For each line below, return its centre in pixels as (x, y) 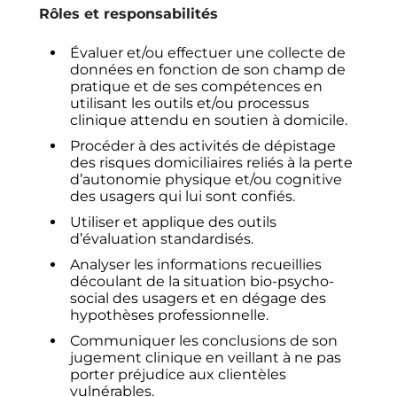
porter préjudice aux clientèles (179, 375)
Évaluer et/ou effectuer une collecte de (208, 53)
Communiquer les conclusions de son (204, 341)
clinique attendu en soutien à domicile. (209, 121)
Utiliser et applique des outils (174, 222)
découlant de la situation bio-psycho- (202, 282)
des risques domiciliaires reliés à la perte (212, 163)
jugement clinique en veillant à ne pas (206, 358)
